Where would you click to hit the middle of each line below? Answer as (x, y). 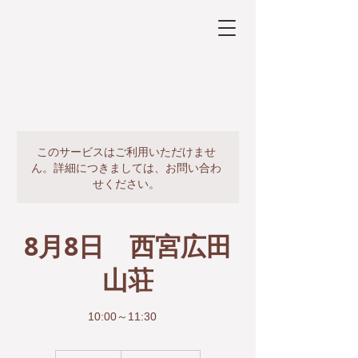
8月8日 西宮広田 (128, 246)
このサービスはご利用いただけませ (126, 151)
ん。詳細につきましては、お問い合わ (126, 167)
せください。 (126, 183)
